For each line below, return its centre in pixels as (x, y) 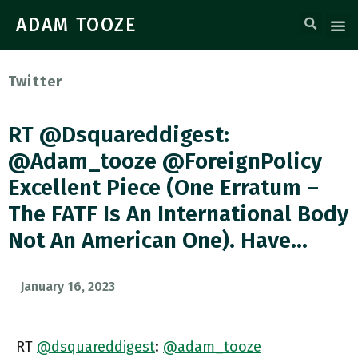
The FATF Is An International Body (178, 214)
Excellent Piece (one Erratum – (163, 187)
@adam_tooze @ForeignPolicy (165, 161)
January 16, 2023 (68, 286)
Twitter (36, 82)
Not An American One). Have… (158, 240)
